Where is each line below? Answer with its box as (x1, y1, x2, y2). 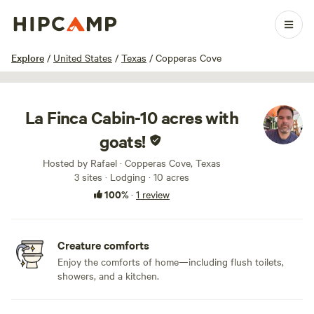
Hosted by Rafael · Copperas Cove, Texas (43, 156, 221, 170)
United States (53, 50, 112, 64)
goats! (100, 130, 146, 152)
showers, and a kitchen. (57, 268, 159, 282)
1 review (136, 187, 170, 201)
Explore (11, 50, 44, 64)
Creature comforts (57, 237, 149, 252)
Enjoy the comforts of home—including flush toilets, (57, 254, 284, 268)
